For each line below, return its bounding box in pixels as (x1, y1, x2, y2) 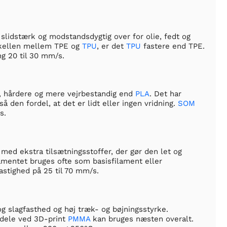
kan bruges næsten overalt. (90, 214, 194, 223)
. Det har (149, 89, 181, 99)
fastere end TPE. (141, 41, 205, 51)
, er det (97, 41, 126, 51)
